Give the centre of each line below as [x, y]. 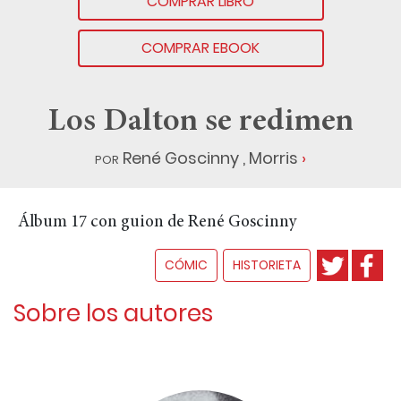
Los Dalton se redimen [200, 122]
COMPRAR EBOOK [200, 47]
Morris [273, 158]
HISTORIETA [267, 264]
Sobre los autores [113, 313]
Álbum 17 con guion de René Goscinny [158, 222]
